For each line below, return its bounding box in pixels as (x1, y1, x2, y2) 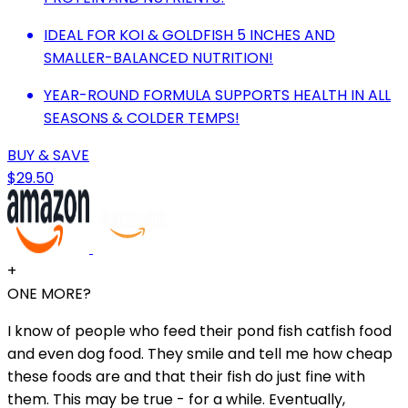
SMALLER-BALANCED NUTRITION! (44, 46, 273, 68)
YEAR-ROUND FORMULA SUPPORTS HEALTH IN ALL (44, 84, 391, 106)
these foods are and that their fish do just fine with (7, 365, 365, 387)
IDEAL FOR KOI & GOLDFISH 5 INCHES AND (44, 24, 335, 46)
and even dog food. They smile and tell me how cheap (7, 342, 393, 364)
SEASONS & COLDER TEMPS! (44, 107, 240, 128)
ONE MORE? (7, 282, 91, 304)
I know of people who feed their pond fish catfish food (7, 320, 392, 342)
